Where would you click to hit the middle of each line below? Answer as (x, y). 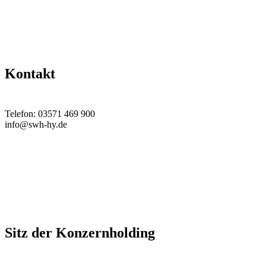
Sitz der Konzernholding (80, 232)
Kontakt (30, 73)
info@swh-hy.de (36, 124)
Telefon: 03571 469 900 (50, 113)
